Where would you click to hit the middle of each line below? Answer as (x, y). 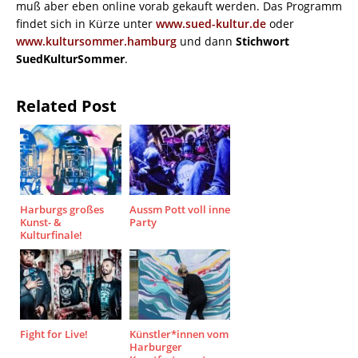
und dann (206, 42)
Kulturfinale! (51, 235)
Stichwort (263, 42)
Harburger (155, 347)
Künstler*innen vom (179, 334)
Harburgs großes (62, 210)
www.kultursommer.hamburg (96, 42)
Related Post (66, 106)
